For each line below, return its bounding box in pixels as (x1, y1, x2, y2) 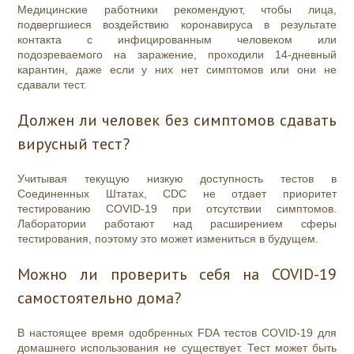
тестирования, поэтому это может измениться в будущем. (17, 232, 319, 246)
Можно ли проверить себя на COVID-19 (17, 264, 337, 285)
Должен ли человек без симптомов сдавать (17, 110, 337, 131)
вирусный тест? (17, 134, 130, 155)
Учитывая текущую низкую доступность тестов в (17, 172, 337, 186)
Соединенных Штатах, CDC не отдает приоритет (17, 187, 337, 201)
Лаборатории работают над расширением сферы (17, 217, 337, 231)
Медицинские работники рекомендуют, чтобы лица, (17, 3, 337, 17)
